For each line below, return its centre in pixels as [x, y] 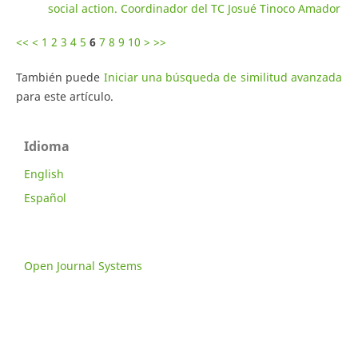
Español [45, 197]
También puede [60, 77]
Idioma [47, 146]
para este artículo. [64, 96]
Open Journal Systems [83, 265]
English [44, 173]
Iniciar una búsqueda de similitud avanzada [223, 77]
